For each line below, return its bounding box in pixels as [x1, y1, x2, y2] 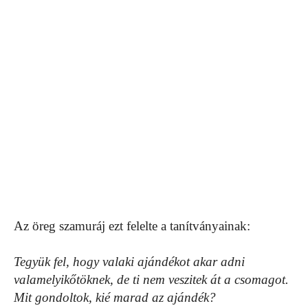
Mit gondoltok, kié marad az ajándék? [14, 290, 216, 305]
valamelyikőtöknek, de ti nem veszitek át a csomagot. [14, 272, 289, 287]
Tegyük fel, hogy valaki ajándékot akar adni [14, 254, 245, 269]
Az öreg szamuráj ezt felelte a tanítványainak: [14, 219, 250, 234]
